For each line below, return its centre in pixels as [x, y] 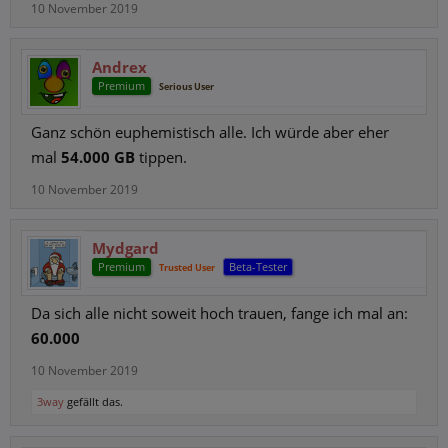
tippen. [161, 157]
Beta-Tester [258, 266]
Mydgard [125, 248]
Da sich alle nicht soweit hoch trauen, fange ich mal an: [219, 313]
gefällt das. [93, 401]
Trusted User [187, 267]
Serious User [186, 86]
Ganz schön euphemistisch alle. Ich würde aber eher [210, 132]
